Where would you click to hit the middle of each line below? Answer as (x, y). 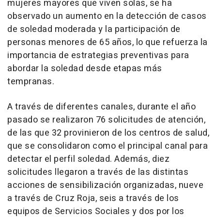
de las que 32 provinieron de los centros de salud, (108, 133)
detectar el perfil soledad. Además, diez (88, 159)
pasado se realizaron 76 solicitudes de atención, (106, 120)
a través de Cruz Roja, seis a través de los (93, 198)
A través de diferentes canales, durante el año (101, 107)
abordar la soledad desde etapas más (85, 69)
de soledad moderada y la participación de (94, 29)
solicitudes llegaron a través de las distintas (98, 172)
